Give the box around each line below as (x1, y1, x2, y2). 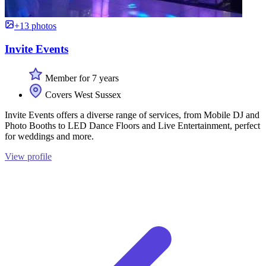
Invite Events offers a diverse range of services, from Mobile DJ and (5, 109, 259, 120)
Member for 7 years (43, 72, 119, 83)
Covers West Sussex (43, 89, 121, 100)
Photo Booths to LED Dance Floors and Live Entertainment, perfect (5, 120, 260, 131)
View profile (5, 151, 52, 161)
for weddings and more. (5, 131, 94, 141)
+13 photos (14, 21, 56, 31)
